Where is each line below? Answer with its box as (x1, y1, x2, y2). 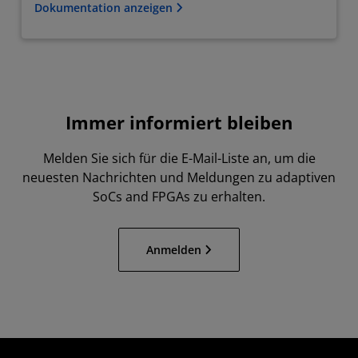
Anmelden (146, 241, 201, 257)
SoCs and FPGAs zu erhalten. (93, 187, 265, 205)
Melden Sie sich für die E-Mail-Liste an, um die (42, 149, 316, 167)
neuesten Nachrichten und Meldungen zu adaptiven (22, 168, 336, 186)
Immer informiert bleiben (66, 109, 292, 135)
